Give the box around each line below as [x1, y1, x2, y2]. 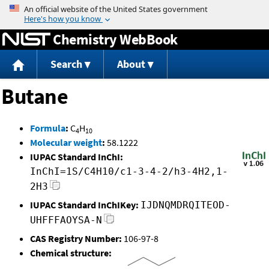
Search [50, 57, 82, 71]
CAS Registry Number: [30, 232, 122, 245]
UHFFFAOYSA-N [30, 214, 102, 226]
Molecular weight [30, 136, 102, 149]
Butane [1, 83, 68, 110]
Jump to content [101, 2, 168, 14]
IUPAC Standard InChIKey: [30, 199, 139, 211]
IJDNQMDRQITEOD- [141, 199, 231, 211]
